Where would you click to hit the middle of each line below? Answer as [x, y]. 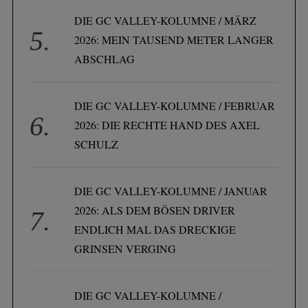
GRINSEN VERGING [125, 248]
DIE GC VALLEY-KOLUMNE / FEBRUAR [175, 105]
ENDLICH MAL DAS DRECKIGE [155, 229]
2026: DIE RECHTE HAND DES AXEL [167, 124]
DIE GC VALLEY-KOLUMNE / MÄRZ [166, 20]
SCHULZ [97, 144]
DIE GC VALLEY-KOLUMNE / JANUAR [171, 190]
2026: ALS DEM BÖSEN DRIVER [155, 210]
